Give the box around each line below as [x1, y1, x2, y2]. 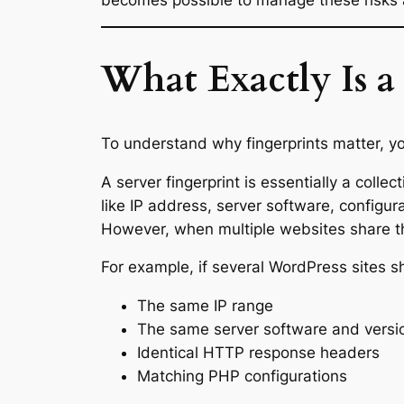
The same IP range [137, 297, 273, 316]
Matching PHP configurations [137, 367, 347, 386]
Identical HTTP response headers [137, 344, 380, 363]
